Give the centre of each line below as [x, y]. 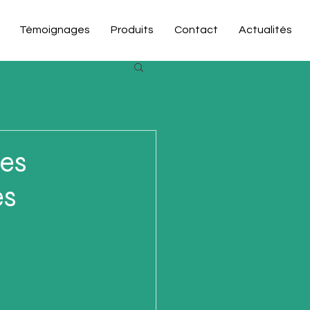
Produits [132, 30]
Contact [196, 30]
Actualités [265, 30]
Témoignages [55, 30]
